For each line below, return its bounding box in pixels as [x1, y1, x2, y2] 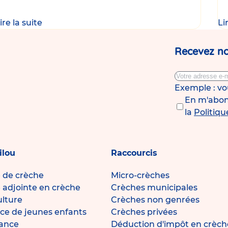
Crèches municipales [111, 183, 197, 193]
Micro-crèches [111, 170, 169, 181]
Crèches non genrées [111, 195, 199, 205]
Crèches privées [111, 207, 177, 217]
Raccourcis [111, 148, 157, 158]
